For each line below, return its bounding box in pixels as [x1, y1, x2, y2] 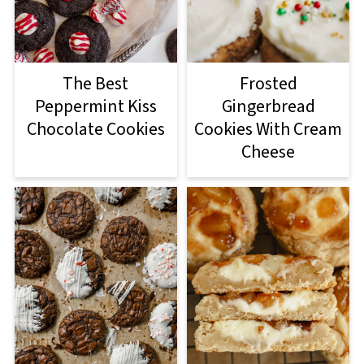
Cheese [241, 138, 296, 165]
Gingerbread [221, 93, 315, 119]
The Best [63, 70, 129, 97]
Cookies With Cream [194, 115, 343, 142]
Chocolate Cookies [26, 115, 165, 142]
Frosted [239, 70, 297, 97]
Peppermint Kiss [34, 93, 157, 119]
